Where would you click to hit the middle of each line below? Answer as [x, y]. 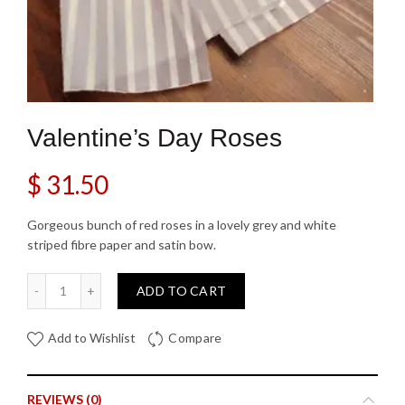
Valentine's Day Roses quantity [151, 282]
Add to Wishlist [92, 338]
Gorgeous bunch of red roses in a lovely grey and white [182, 225]
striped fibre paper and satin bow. [122, 245]
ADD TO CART [182, 291]
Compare [195, 338]
